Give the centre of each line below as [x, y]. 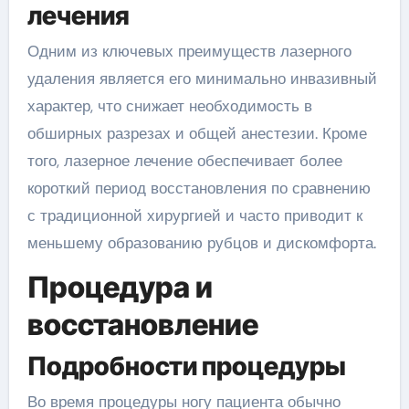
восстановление [142, 325]
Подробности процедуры [186, 366]
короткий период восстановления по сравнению [199, 189]
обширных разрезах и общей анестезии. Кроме [197, 134]
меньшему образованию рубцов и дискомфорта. [201, 243]
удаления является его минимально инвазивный [202, 79]
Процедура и [120, 288]
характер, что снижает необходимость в [169, 106]
